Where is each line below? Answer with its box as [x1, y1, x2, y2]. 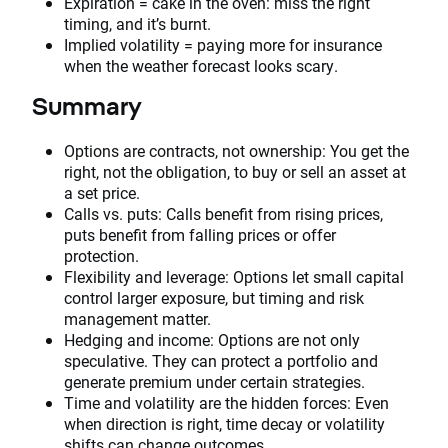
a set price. [64, 181, 144, 203]
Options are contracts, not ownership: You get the [64, 139, 409, 161]
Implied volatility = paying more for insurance [64, 33, 382, 55]
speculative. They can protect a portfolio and [64, 349, 378, 371]
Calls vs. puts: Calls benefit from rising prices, [64, 202, 383, 224]
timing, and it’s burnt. [64, 12, 215, 34]
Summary [32, 91, 147, 120]
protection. [64, 244, 143, 266]
